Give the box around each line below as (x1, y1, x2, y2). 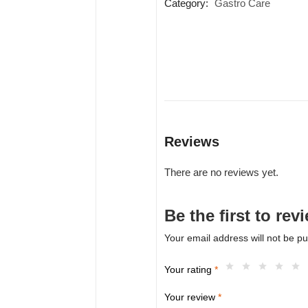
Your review (164, 291, 218, 303)
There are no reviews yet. (164, 166, 278, 178)
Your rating (164, 264, 214, 276)
